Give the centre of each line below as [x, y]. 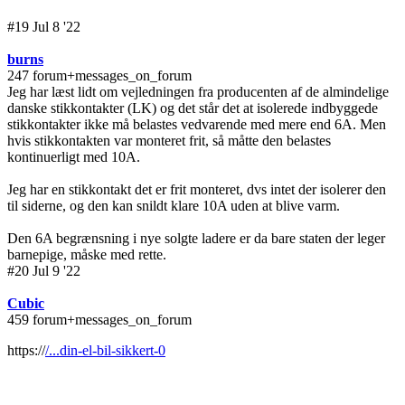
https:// [26, 351]
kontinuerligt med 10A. [74, 157]
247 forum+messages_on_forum [99, 76]
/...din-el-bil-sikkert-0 [105, 351]
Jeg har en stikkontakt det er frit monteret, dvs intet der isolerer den [197, 190]
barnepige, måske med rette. [87, 255]
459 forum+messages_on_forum [99, 320]
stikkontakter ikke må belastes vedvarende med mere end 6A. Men [197, 125]
